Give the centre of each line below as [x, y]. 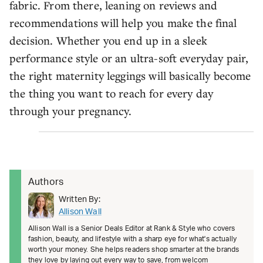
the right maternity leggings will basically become [130, 75]
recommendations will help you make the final [123, 23]
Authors [46, 182]
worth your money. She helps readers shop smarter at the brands [134, 249]
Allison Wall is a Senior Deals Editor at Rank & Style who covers [132, 228]
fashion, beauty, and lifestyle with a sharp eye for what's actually [133, 239]
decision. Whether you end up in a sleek [108, 40]
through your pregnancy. [71, 111]
